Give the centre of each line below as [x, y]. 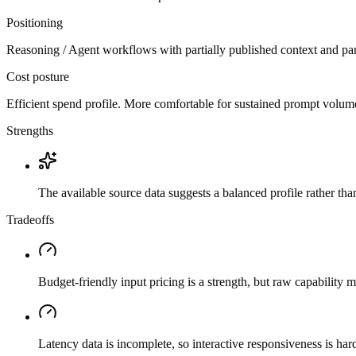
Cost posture [38, 77]
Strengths [30, 131]
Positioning [35, 23]
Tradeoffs [30, 220]
